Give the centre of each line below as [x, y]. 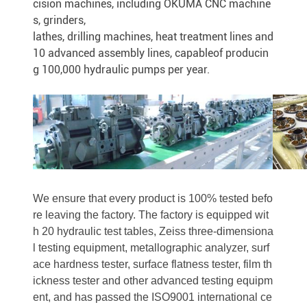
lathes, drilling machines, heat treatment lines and [153, 37]
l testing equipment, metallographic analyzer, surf [151, 248]
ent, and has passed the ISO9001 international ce [152, 297]
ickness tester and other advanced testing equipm [153, 281]
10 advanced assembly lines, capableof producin [151, 53]
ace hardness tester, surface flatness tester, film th [152, 264]
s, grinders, [59, 20]
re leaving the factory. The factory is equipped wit [151, 215]
